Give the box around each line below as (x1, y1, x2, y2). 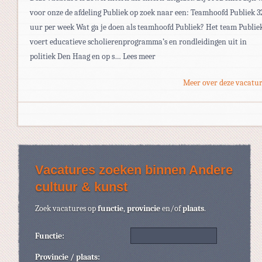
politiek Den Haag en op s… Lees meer (30, 51, 156, 61)
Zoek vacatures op (35, 203, 98, 213)
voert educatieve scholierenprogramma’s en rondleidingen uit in (30, 36, 247, 47)
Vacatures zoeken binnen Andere (35, 162, 233, 177)
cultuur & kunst (35, 179, 127, 194)
